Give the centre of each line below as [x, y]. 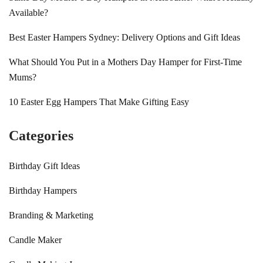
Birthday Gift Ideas [44, 166]
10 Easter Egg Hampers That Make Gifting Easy [99, 102]
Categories [41, 136]
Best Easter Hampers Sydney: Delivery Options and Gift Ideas [124, 37]
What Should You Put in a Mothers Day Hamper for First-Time [125, 62]
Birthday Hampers [43, 190]
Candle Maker [35, 240]
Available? [28, 13]
